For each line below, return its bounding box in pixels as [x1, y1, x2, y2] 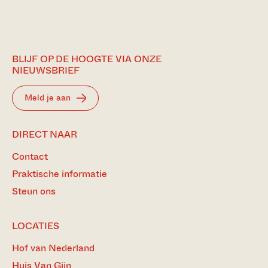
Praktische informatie [12, 167, 107, 181]
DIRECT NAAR [12, 127, 77, 142]
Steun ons [12, 184, 56, 199]
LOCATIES [12, 219, 59, 233]
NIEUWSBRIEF [12, 63, 80, 78]
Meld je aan [25, 92, 71, 104]
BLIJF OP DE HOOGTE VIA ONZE [12, 52, 162, 66]
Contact [12, 150, 48, 164]
